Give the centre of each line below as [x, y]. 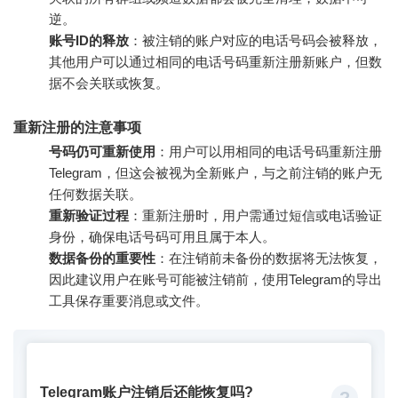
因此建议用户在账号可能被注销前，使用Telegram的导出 [215, 279]
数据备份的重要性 [102, 258]
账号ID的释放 [89, 40]
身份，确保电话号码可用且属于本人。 [162, 236]
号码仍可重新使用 [102, 151]
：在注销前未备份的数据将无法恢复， [269, 258]
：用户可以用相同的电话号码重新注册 [269, 151]
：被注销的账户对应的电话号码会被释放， [255, 40]
